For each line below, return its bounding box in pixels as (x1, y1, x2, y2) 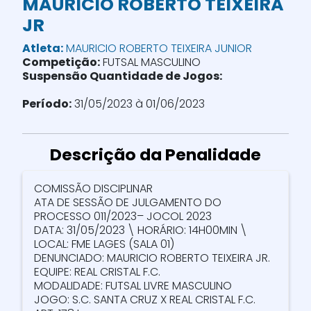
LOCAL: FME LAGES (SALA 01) (34, 236, 174, 252)
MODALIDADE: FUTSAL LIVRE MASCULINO (34, 278, 232, 294)
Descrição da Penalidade (50, 143, 261, 166)
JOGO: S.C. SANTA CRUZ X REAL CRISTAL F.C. (34, 292, 255, 308)
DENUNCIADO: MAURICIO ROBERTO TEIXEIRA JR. (34, 250, 270, 266)
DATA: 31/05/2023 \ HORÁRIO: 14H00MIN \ (34, 222, 247, 238)
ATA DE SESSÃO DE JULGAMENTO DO (34, 194, 221, 210)
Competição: (22, 54, 100, 70)
